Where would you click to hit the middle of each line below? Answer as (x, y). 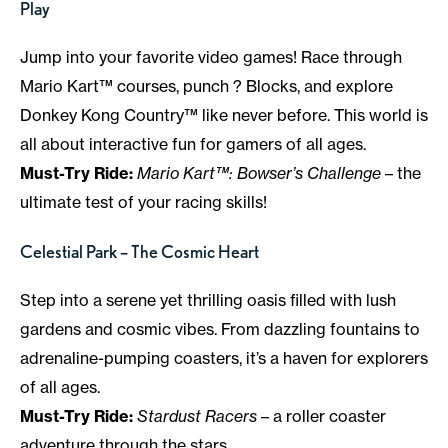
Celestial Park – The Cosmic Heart (139, 252)
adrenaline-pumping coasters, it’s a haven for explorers (224, 358)
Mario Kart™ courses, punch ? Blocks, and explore (206, 86)
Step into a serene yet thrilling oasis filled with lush (208, 300)
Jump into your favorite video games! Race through (211, 57)
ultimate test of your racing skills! (143, 202)
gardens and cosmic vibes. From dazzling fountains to (220, 329)
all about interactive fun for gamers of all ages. (193, 144)
